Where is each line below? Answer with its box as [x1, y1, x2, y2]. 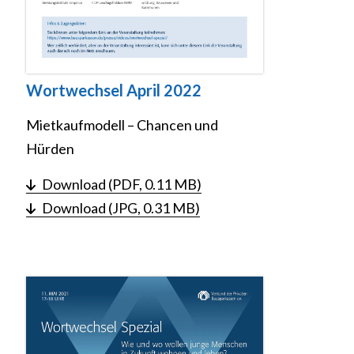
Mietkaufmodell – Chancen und [26, 115, 218, 134]
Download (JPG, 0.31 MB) [42, 198, 200, 217]
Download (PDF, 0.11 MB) [42, 175, 201, 193]
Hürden [26, 139, 74, 157]
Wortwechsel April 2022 [26, 80, 201, 100]
